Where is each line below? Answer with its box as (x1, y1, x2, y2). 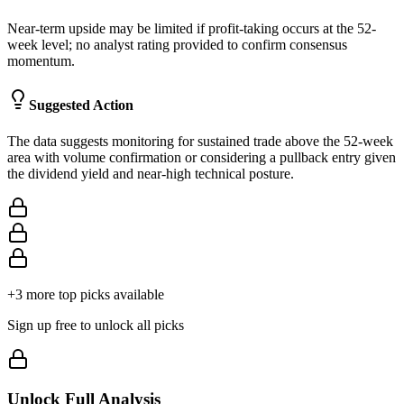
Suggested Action (29, 97, 133, 114)
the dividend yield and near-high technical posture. (7, 165, 294, 181)
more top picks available (23, 286, 164, 302)
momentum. (7, 53, 75, 69)
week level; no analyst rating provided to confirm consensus (7, 37, 347, 53)
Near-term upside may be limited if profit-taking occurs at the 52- (7, 21, 376, 37)
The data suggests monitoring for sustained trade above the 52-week (7, 133, 393, 149)
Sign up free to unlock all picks (7, 317, 184, 333)
